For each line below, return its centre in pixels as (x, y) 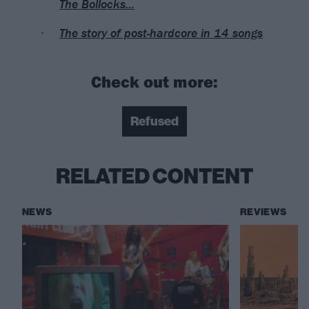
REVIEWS (263, 212)
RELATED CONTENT (154, 176)
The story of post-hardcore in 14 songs (161, 32)
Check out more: (154, 81)
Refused (154, 121)
